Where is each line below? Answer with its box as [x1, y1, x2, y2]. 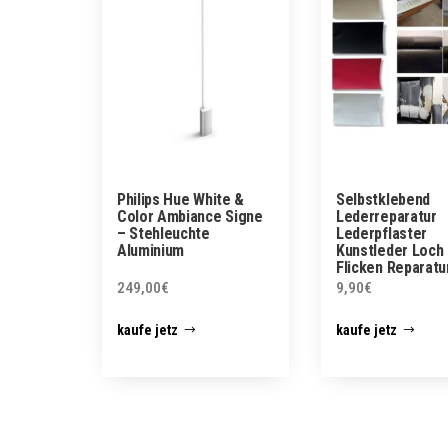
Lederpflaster [336, 224, 427, 244]
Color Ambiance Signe [117, 207, 263, 227]
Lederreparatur [336, 207, 437, 227]
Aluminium [117, 241, 185, 261]
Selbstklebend [336, 190, 430, 210]
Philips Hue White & [117, 190, 244, 210]
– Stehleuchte [117, 224, 210, 244]
